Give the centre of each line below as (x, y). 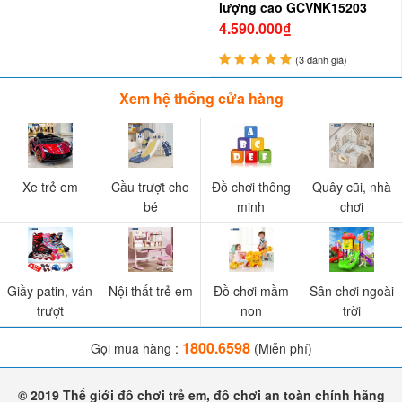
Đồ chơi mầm (251, 291)
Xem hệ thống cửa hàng (201, 98)
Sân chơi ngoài (352, 291)
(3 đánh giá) (321, 59)
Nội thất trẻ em (150, 291)
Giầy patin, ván (50, 291)
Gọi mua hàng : (136, 348)
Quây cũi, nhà (352, 187)
